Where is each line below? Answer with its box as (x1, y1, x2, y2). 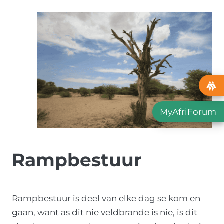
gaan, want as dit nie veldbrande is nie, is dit (12, 207, 197, 217)
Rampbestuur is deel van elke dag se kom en (12, 193, 200, 203)
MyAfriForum (160, 107, 216, 117)
